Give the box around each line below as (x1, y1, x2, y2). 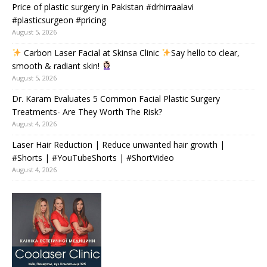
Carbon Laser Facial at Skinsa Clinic (21, 47, 162, 58)
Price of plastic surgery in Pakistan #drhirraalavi (12, 1, 194, 13)
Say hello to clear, (170, 47, 240, 58)
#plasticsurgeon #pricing (12, 14, 106, 26)
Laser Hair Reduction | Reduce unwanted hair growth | (12, 139, 225, 150)
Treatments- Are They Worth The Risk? (12, 106, 162, 117)
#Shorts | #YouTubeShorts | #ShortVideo (12, 152, 174, 163)
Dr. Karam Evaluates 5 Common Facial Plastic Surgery (12, 93, 220, 104)
